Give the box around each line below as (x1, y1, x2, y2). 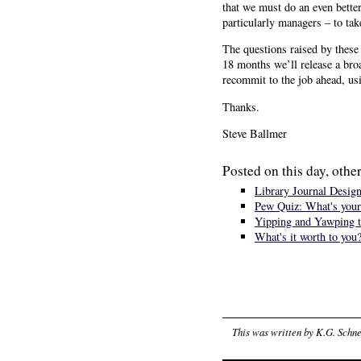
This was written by (232, 324, 317, 338)
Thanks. (222, 98, 259, 114)
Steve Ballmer (222, 126, 287, 142)
